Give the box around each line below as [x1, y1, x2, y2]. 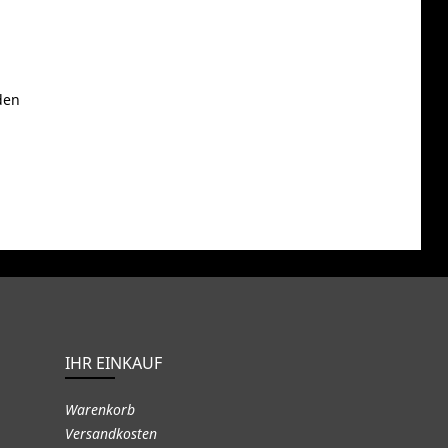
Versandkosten [64, 423, 157, 443]
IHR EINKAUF [64, 351, 162, 374]
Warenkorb [64, 399, 135, 419]
